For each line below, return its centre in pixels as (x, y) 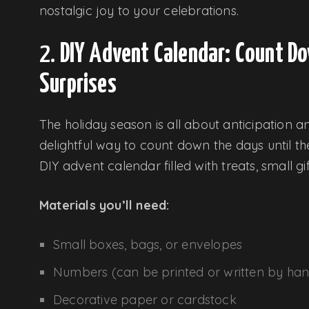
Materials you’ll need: (104, 205)
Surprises (78, 85)
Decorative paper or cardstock (145, 299)
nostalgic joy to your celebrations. (139, 10)
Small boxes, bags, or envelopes (148, 244)
